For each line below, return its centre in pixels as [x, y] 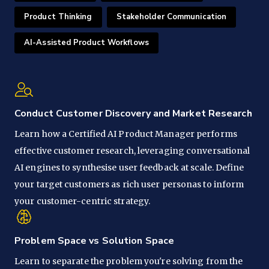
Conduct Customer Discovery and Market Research [133, 113]
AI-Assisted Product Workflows [86, 42]
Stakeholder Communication [171, 17]
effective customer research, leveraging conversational [132, 150]
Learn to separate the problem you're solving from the [129, 261]
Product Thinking [58, 17]
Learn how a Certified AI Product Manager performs [126, 134]
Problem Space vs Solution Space [95, 240]
